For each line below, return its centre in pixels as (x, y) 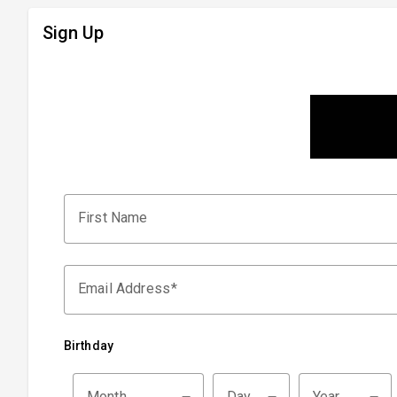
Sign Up (73, 33)
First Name (113, 218)
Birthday (89, 346)
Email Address (124, 288)
